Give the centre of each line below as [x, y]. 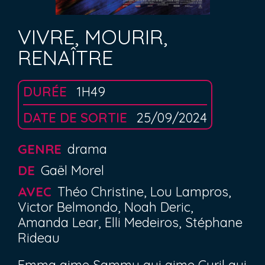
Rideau [39, 238]
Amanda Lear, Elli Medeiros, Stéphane [130, 222]
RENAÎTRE [65, 57]
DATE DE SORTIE [77, 118]
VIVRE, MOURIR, [93, 37]
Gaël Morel [72, 170]
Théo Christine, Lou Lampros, [144, 192]
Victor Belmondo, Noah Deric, [106, 207]
